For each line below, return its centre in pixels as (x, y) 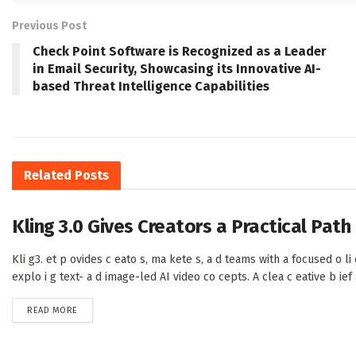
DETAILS (93, 310)
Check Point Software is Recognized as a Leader (180, 52)
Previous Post (49, 26)
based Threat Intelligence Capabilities (151, 87)
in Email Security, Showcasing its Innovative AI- (177, 69)
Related (48, 176)
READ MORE (52, 311)
